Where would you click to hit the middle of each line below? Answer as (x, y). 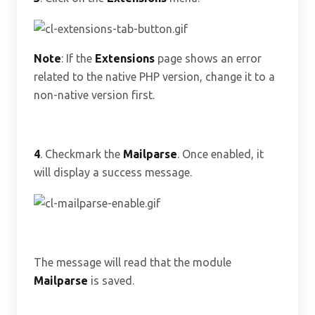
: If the (78, 58)
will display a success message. (113, 172)
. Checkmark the (82, 154)
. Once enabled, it (220, 154)
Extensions (125, 58)
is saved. (111, 280)
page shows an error (208, 58)
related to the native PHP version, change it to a (154, 76)
